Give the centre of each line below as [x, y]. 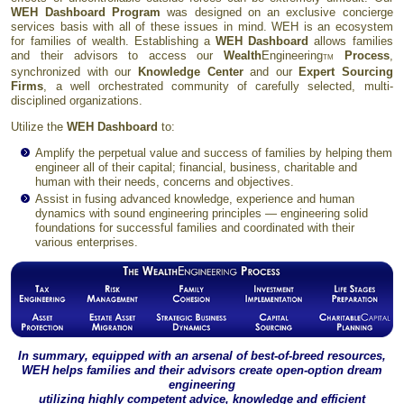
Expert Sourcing [346, 72]
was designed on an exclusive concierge [276, 12]
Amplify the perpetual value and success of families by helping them [214, 153]
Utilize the [39, 127]
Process [367, 55]
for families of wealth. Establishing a [114, 41]
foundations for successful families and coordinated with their [195, 228]
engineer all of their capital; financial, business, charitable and [197, 167]
